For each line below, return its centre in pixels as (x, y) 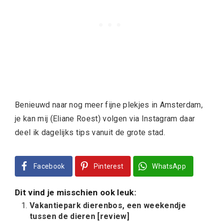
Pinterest (109, 166)
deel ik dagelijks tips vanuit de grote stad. (90, 133)
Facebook (49, 166)
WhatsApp (169, 166)
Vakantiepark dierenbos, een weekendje (108, 206)
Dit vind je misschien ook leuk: (75, 193)
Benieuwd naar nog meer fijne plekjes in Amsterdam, (109, 105)
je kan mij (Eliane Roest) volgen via (78, 119)
